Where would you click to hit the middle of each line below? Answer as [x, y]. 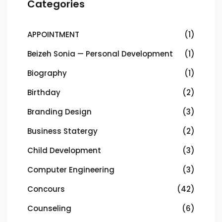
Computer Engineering [71, 170]
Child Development [64, 150]
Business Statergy [62, 131]
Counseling [49, 208]
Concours [46, 189]
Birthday [44, 92]
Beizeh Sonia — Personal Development [100, 54]
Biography [47, 73]
